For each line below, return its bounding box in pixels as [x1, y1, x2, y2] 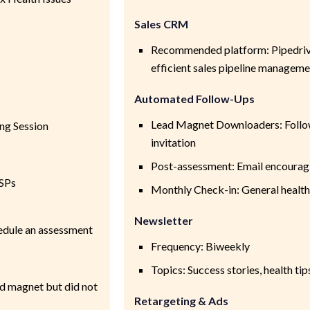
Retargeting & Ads [134, 293, 228, 307]
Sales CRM [134, 17, 188, 30]
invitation [150, 135, 196, 149]
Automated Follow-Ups [134, 91, 255, 105]
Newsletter [134, 213, 193, 227]
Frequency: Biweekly [150, 239, 250, 253]
